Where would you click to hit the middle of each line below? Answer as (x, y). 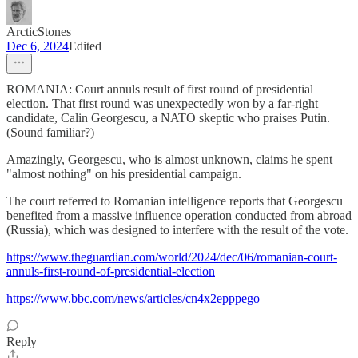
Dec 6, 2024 (38, 46)
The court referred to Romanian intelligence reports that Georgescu (175, 201)
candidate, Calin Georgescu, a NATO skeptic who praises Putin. (168, 118)
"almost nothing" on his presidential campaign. (124, 174)
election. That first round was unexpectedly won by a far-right (162, 104)
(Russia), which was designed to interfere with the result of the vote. (177, 230)
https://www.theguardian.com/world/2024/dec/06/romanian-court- (172, 257)
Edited (85, 46)
